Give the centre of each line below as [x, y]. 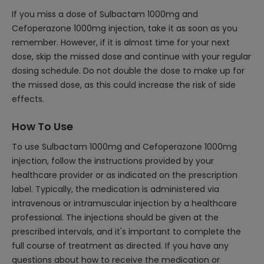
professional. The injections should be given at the [115, 217]
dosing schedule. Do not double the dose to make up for [128, 71]
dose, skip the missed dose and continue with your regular [131, 57]
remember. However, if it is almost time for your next [121, 42]
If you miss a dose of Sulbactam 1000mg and [105, 14]
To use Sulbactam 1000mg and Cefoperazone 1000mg [124, 147]
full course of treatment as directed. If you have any [120, 246]
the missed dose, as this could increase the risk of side [124, 85]
